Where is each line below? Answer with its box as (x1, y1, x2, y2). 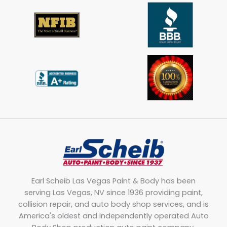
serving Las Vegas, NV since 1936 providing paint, (24, 187, 203, 198)
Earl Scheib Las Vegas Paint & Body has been (31, 175, 196, 186)
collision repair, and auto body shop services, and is (18, 199, 209, 209)
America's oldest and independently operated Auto (18, 210, 209, 221)
